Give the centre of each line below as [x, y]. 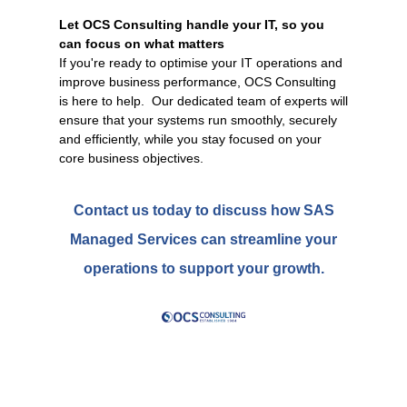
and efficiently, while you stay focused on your [190, 139]
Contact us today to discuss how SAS [203, 211]
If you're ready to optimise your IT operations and [201, 63]
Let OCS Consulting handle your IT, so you [192, 25]
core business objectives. [131, 159]
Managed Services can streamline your [203, 240]
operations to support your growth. [203, 269]
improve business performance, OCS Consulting [198, 82]
